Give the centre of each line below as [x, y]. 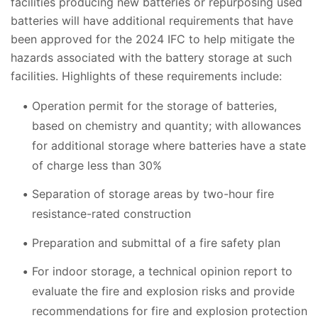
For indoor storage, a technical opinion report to [162, 272]
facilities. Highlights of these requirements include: [146, 76]
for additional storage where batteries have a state [169, 145]
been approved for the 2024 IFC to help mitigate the [153, 39]
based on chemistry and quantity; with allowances [166, 125]
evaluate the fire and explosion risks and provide [163, 291]
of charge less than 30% [97, 165]
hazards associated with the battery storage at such [151, 57]
